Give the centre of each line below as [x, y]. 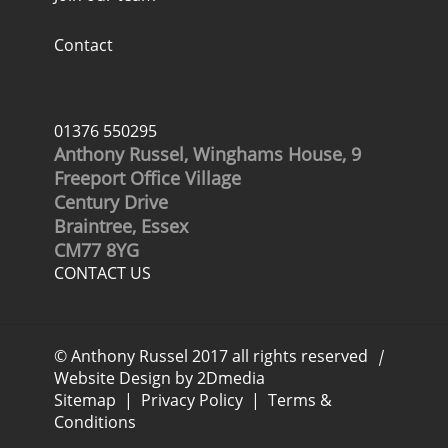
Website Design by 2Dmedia [159, 378]
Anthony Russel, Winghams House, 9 [207, 154]
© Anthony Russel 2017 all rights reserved [211, 356]
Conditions [95, 422]
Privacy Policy [192, 400]
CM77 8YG [96, 250]
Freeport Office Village [147, 178]
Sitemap [85, 400]
